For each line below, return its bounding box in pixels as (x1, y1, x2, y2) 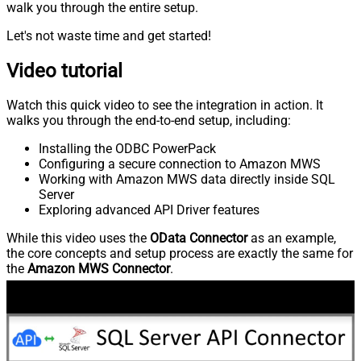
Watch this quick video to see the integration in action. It (6, 98, 323, 114)
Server (39, 187, 74, 203)
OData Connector (150, 230, 247, 247)
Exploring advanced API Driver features (39, 202, 259, 218)
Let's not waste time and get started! (6, 27, 211, 44)
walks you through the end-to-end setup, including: (6, 113, 291, 129)
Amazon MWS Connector (27, 261, 170, 277)
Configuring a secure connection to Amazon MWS (39, 156, 321, 172)
